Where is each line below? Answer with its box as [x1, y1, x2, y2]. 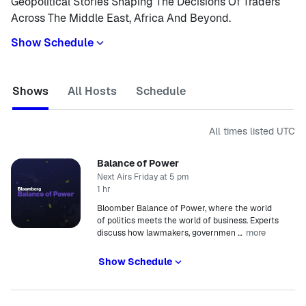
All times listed [209, 125, 277, 137]
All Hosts [68, 84, 117, 98]
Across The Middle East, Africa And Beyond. [11, 11, 231, 25]
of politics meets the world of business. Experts [97, 215, 279, 226]
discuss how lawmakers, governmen [97, 227, 236, 238]
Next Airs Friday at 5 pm [97, 171, 189, 182]
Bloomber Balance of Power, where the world [97, 203, 272, 214]
